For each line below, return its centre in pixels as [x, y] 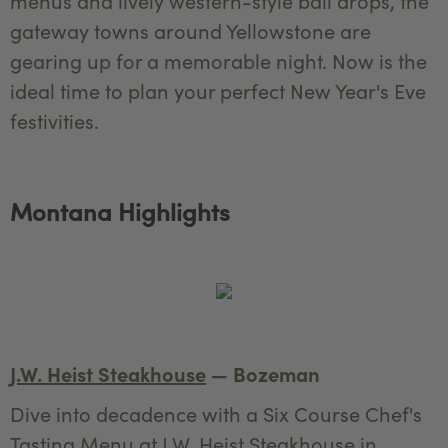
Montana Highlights [120, 210]
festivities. [54, 120]
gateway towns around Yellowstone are [190, 30]
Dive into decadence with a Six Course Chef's [216, 413]
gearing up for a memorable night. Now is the [218, 60]
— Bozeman [263, 373]
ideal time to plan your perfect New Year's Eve [218, 90]
